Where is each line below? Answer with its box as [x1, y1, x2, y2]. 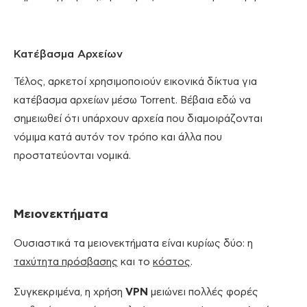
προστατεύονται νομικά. [14, 151, 131, 162]
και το [118, 257, 153, 268]
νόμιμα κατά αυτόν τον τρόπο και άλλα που [14, 132, 222, 143]
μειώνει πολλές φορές [148, 287, 258, 298]
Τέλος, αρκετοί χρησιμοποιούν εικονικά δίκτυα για [14, 77, 257, 88]
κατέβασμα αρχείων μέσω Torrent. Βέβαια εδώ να [14, 95, 251, 106]
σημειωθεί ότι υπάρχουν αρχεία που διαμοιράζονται [14, 114, 262, 125]
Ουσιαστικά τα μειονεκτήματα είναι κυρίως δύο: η [14, 238, 253, 249]
